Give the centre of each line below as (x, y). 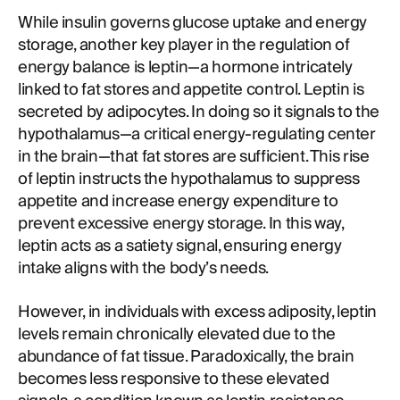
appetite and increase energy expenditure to (178, 201)
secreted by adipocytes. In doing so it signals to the (199, 112)
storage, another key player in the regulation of (184, 45)
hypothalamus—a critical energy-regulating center (197, 134)
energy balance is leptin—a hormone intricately (185, 67)
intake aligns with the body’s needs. (144, 268)
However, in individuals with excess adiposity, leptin (197, 312)
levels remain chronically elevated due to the (177, 334)
